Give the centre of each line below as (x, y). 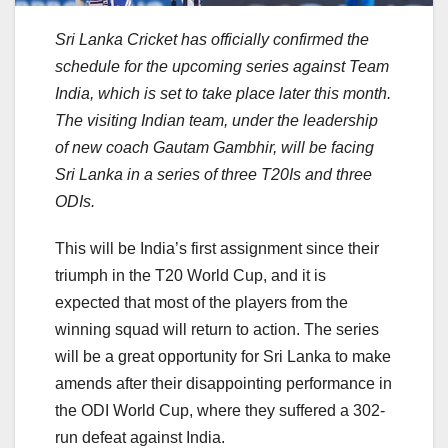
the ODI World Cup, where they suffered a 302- (220, 411)
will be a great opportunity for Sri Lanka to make (223, 357)
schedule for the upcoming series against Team (222, 67)
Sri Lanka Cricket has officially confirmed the (212, 40)
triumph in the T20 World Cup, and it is (190, 276)
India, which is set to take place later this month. (223, 94)
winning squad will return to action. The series (217, 330)
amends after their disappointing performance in (223, 384)
